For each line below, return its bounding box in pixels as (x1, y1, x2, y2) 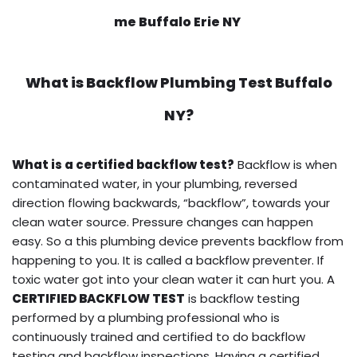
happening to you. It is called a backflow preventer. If (12, 251, 324, 269)
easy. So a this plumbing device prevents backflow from (12, 232, 343, 249)
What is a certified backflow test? (12, 155, 234, 173)
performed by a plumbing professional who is (12, 308, 280, 326)
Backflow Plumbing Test (85, 72, 273, 92)
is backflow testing (185, 289, 300, 307)
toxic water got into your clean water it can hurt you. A (12, 270, 335, 288)
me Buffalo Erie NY (114, 12, 243, 31)
